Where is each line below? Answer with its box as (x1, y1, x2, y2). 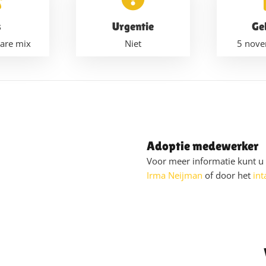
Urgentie (112, 19, 154, 33)
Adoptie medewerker (146, 139, 258, 154)
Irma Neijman (146, 169, 202, 182)
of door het (202, 169, 253, 182)
